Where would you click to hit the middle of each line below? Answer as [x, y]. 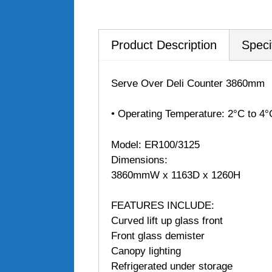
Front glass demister [158, 236]
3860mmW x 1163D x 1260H [176, 175]
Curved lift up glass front [167, 221]
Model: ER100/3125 [155, 144]
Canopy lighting [146, 251]
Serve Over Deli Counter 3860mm [188, 83]
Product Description [164, 45]
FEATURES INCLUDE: [163, 206]
